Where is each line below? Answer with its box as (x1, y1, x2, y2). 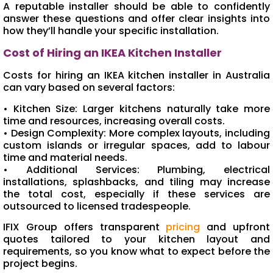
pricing (166, 219, 200, 234)
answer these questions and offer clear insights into (3, 11, 270, 26)
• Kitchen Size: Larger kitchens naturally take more (3, 101, 270, 116)
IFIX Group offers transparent (3, 219, 166, 234)
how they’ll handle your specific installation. (3, 23, 219, 38)
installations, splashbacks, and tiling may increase (3, 174, 270, 189)
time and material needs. (3, 150, 127, 165)
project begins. (3, 256, 77, 271)
